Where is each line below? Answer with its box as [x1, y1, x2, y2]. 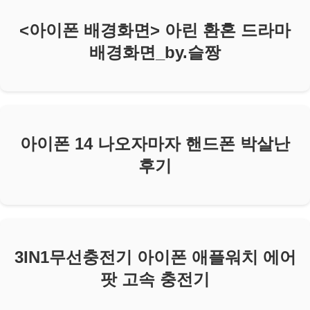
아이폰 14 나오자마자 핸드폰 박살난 [20, 134, 290, 153]
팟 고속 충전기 [100, 269, 210, 289]
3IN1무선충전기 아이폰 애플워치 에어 [14, 247, 296, 266]
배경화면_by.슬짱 [89, 43, 221, 62]
